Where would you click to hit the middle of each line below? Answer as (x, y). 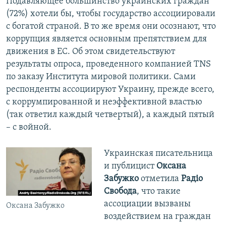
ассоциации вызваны (147, 204)
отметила (160, 179)
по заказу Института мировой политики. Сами (101, 77)
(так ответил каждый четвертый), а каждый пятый (110, 115)
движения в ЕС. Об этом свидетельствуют (91, 52)
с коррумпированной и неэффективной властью (104, 102)
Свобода (120, 192)
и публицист (130, 166)
